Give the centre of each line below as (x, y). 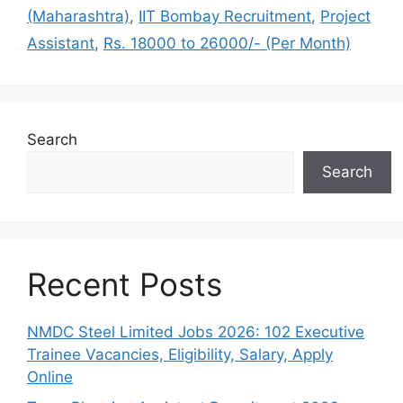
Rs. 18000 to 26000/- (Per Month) (227, 43)
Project (345, 16)
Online (50, 377)
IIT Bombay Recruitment (225, 16)
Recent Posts (125, 284)
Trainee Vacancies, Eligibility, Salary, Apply (180, 354)
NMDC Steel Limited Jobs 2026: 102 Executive (196, 332)
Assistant (61, 43)
